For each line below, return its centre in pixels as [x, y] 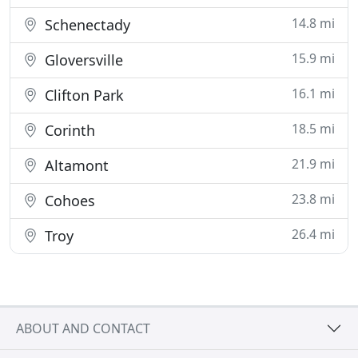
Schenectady [86, 25]
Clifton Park [82, 95]
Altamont [75, 165]
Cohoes [68, 201]
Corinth [68, 130]
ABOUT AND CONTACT [83, 328]
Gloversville [82, 60]
